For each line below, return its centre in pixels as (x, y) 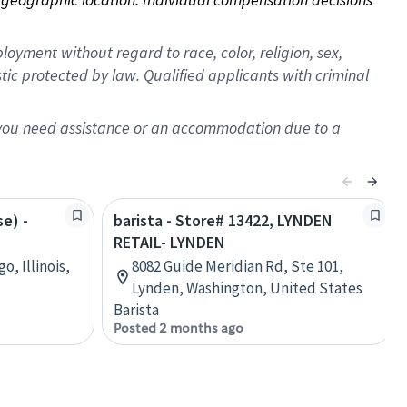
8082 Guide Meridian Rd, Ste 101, (238, 266)
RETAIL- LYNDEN (169, 242)
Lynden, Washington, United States (247, 288)
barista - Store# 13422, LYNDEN (223, 220)
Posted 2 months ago (179, 328)
